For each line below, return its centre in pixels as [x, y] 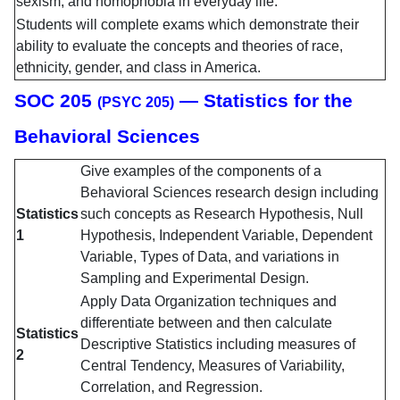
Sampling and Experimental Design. [195, 279]
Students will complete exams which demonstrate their [187, 25]
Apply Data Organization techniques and [208, 302]
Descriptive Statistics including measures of [218, 345]
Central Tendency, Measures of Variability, [212, 366]
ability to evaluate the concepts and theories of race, [179, 46]
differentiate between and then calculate [206, 323]
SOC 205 [56, 101]
